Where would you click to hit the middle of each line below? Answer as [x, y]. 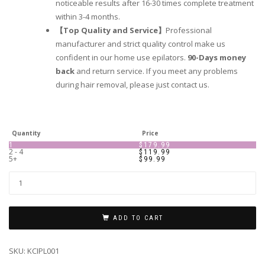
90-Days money [216, 58]
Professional [189, 30]
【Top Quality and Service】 [111, 30]
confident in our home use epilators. [121, 58]
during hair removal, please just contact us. [132, 85]
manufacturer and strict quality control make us [140, 44]
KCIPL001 [43, 251]
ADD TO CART [138, 218]
